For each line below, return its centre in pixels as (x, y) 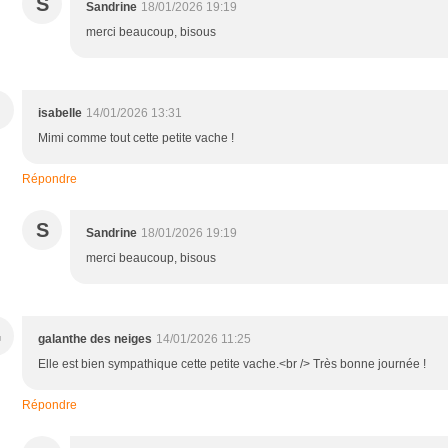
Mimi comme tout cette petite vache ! (136, 137)
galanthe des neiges (95, 338)
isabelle (60, 112)
